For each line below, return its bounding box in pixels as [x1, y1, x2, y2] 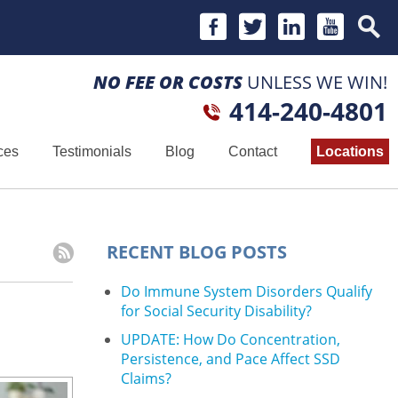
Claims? [121, 369, 171, 388]
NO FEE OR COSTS [93, 70, 243, 94]
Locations [316, 144, 384, 159]
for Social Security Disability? [121, 301, 312, 321]
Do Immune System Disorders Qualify [121, 282, 372, 301]
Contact [228, 144, 277, 159]
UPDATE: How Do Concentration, [121, 330, 340, 349]
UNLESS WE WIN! [243, 70, 387, 94]
